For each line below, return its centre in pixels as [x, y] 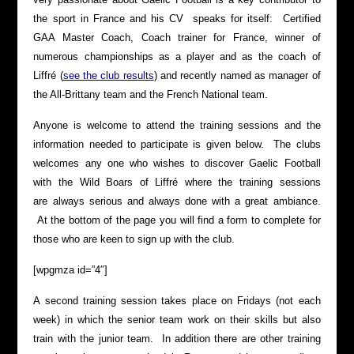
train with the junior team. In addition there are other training [177, 339]
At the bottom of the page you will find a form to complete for [177, 220]
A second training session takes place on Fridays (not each [177, 301]
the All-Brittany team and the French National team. [151, 94]
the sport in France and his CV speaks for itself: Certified [177, 19]
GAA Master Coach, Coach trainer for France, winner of [177, 38]
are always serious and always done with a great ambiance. [177, 201]
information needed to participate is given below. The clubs [177, 144]
